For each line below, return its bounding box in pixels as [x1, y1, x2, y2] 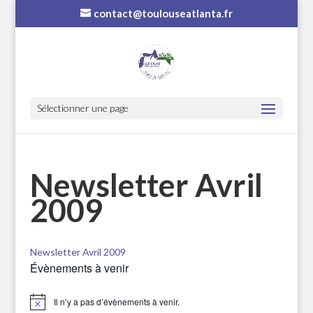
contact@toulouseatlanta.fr [93, 7, 233, 20]
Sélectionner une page [36, 101, 129, 114]
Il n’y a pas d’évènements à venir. [53, 296, 180, 308]
